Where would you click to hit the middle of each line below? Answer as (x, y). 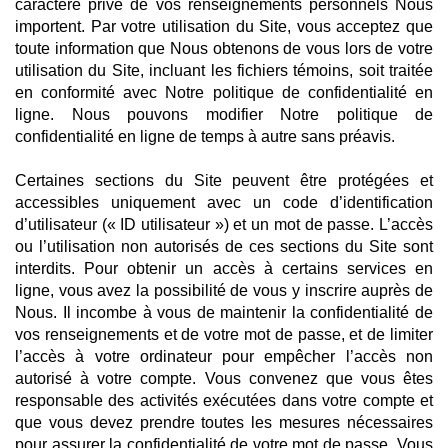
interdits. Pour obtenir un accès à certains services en (224, 268)
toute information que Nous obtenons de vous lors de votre (224, 48)
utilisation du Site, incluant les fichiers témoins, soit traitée (224, 70)
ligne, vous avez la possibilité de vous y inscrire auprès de (224, 290)
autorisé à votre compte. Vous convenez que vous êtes (224, 378)
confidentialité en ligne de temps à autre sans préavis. (205, 136)
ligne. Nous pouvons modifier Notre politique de (224, 114)
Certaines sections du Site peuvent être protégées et (224, 180)
